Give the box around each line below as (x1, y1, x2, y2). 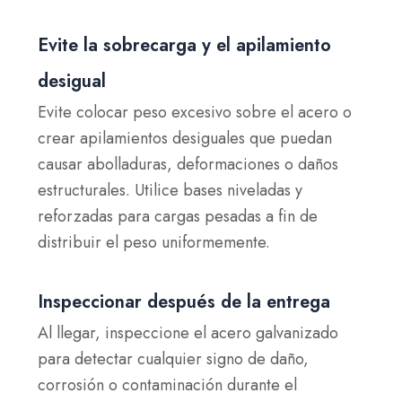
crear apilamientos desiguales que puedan (38, 127, 333, 150)
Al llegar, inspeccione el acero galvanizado (38, 320, 339, 345)
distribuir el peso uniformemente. (38, 231, 271, 254)
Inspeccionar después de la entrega (38, 288, 331, 315)
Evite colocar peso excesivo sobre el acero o (38, 100, 353, 124)
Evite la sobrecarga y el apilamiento (38, 32, 332, 58)
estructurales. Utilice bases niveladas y (38, 179, 303, 202)
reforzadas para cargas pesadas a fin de (38, 205, 319, 228)
